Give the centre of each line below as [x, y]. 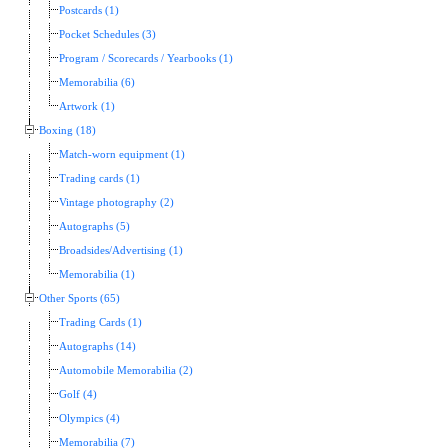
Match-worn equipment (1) [122, 154]
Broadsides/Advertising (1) [121, 250]
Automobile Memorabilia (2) [126, 370]
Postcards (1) [89, 10]
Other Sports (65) [79, 298]
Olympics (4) [89, 418]
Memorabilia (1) [97, 274]
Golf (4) [78, 394]
